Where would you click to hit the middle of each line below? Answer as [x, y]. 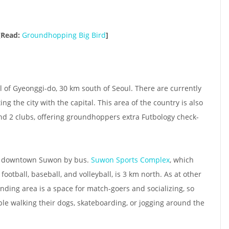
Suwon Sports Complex [130, 160]
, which [182, 160]
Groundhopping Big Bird [64, 35]
